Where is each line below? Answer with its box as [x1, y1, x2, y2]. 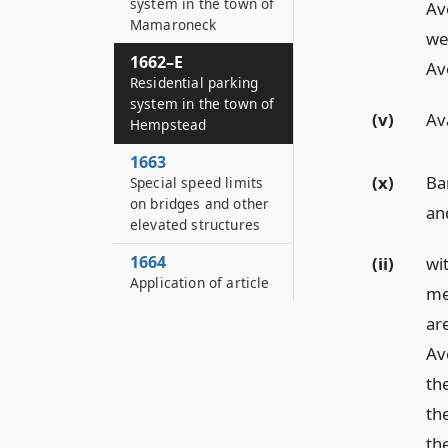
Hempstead [130, 115, 207, 134]
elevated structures [130, 215, 261, 234]
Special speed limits [130, 173, 264, 192]
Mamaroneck [130, 15, 217, 34]
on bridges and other [130, 194, 270, 213]
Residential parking [130, 73, 259, 92]
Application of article [130, 273, 270, 292]
